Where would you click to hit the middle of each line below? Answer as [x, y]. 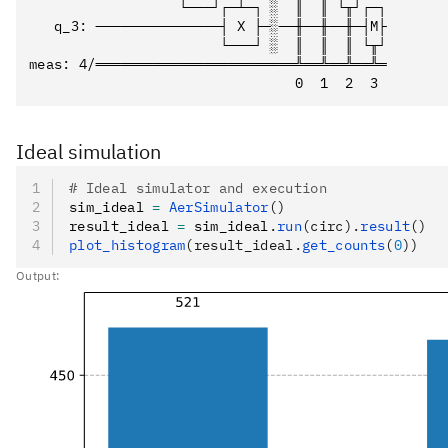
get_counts [343, 245]
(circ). [331, 226]
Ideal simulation [88, 151]
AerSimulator [214, 207]
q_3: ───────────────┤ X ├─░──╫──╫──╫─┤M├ [208, 26]
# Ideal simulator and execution [198, 188]
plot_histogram [127, 245]
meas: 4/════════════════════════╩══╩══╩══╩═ [208, 64]
